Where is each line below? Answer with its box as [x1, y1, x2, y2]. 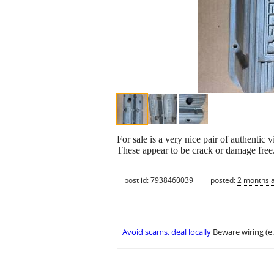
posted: [210, 174, 237, 185]
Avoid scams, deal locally [122, 226, 211, 238]
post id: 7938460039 [124, 174, 193, 185]
